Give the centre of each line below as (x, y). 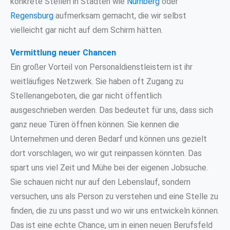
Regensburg (32, 15)
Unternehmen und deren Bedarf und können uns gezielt (109, 139)
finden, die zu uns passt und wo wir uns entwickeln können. (115, 210)
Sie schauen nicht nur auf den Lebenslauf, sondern (100, 182)
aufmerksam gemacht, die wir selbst (120, 15)
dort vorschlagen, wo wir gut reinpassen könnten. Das (106, 153)
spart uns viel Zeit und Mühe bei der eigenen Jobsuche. (109, 167)
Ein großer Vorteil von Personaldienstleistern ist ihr (101, 67)
